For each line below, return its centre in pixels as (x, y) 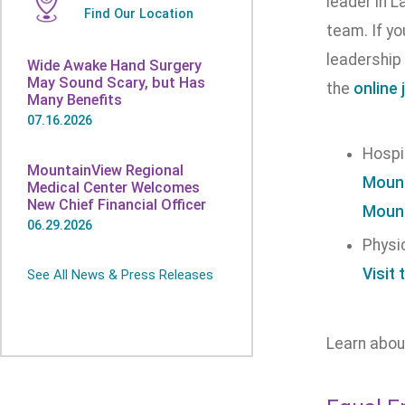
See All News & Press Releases (120, 275)
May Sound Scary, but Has (116, 83)
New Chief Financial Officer (117, 205)
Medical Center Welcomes (113, 188)
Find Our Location (139, 14)
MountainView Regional (105, 170)
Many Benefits (75, 100)
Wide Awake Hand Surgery (114, 66)
